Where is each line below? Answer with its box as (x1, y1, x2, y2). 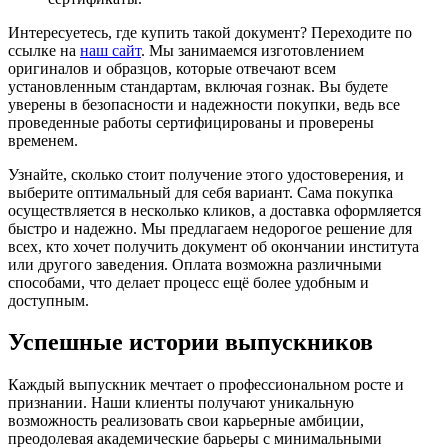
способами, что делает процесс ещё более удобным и (8, 273, 369, 291)
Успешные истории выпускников (8, 329, 373, 356)
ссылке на (8, 41, 80, 59)
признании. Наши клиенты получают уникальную (8, 394, 354, 412)
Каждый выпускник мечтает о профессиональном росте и (8, 376, 404, 394)
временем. (8, 131, 78, 149)
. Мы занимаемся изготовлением (141, 41, 364, 59)
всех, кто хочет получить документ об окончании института (8, 237, 419, 255)
